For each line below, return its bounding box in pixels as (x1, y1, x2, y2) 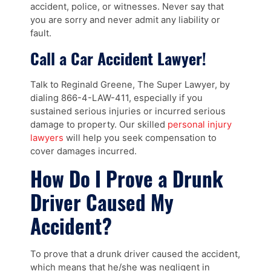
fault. (30, 28, 51, 39)
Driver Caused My (30, 187, 174, 217)
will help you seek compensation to (64, 132, 217, 143)
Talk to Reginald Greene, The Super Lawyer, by (30, 79, 230, 90)
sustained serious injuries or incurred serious (30, 105, 226, 117)
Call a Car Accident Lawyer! (30, 47, 206, 71)
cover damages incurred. (30, 145, 137, 157)
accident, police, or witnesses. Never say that (30, 1, 224, 13)
